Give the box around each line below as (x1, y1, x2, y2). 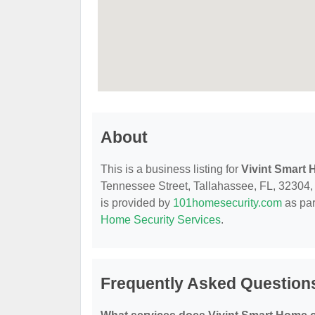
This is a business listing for (101, 163, 241, 175)
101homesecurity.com (173, 197, 282, 209)
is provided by (101, 197, 173, 209)
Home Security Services (101, 214, 221, 226)
